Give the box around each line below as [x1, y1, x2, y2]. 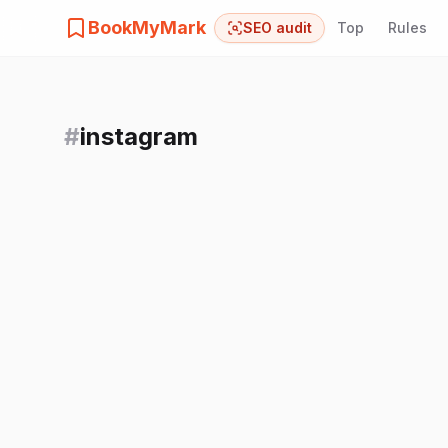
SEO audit [243, 19, 312, 36]
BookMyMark [88, 17, 206, 38]
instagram [80, 122, 198, 151]
